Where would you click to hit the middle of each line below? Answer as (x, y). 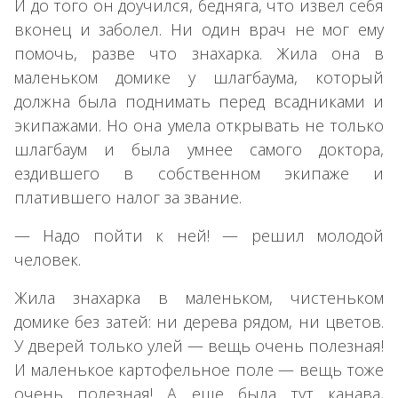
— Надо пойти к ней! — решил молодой (199, 235)
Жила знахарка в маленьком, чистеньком (199, 297)
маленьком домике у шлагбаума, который (199, 77)
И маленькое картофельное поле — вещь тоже (199, 369)
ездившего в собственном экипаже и (199, 173)
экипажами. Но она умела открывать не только (199, 125)
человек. (48, 259)
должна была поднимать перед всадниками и (199, 101)
